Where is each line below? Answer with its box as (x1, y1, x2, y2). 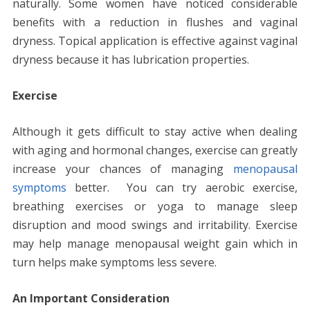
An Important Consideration (12, 290, 170, 306)
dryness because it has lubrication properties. (12, 51, 249, 67)
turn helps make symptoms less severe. (12, 254, 217, 270)
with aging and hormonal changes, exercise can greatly (12, 142, 298, 158)
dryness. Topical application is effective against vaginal (12, 33, 298, 48)
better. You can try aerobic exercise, (66, 179, 298, 195)
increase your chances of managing (12, 161, 234, 176)
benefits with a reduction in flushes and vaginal (12, 14, 298, 30)
